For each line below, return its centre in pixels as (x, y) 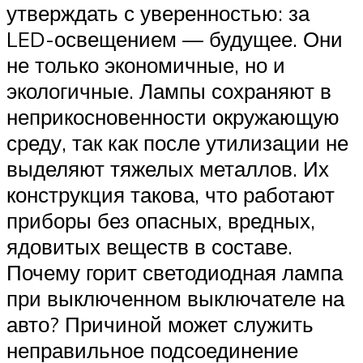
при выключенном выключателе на (175, 298)
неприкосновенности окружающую (173, 116)
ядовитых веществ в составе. (149, 246)
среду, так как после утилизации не (177, 142)
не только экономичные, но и (146, 64)
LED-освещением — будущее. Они (175, 38)
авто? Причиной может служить (160, 324)
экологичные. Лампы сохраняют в (169, 90)
